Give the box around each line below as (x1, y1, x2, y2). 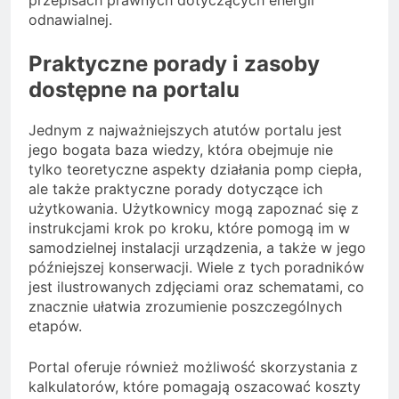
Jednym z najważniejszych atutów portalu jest (28, 120, 342, 139)
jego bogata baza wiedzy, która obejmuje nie (28, 140, 333, 159)
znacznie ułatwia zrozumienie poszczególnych (28, 297, 342, 315)
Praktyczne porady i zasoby (28, 51, 320, 77)
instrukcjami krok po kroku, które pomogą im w (28, 218, 350, 237)
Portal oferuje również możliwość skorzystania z (28, 357, 358, 376)
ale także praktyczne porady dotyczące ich (28, 179, 322, 198)
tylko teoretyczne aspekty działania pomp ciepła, (28, 159, 362, 178)
